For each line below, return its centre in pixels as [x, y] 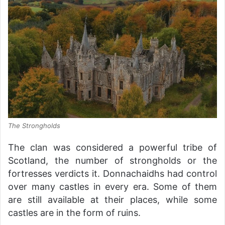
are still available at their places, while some [113, 200]
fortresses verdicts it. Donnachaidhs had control [113, 174]
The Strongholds [34, 126]
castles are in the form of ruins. [74, 213]
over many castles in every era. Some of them [113, 187]
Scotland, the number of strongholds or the [113, 161]
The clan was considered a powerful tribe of [113, 148]
